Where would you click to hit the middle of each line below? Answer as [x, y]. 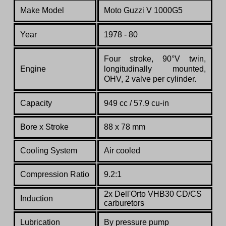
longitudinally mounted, [155, 69]
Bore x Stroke [44, 127]
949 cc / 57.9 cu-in [136, 103]
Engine [33, 69]
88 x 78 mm [125, 127]
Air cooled [122, 150]
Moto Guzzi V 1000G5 [143, 10]
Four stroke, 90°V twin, [155, 59]
